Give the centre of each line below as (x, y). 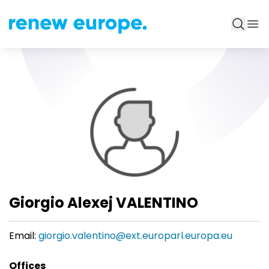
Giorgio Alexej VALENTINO (104, 203)
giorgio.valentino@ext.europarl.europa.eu (135, 236)
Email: (23, 236)
